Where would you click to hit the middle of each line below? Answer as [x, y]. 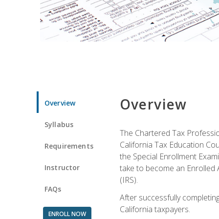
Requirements [69, 146]
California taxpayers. [155, 209]
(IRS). [129, 180]
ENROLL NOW [67, 214]
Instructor [62, 167]
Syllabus [59, 124]
